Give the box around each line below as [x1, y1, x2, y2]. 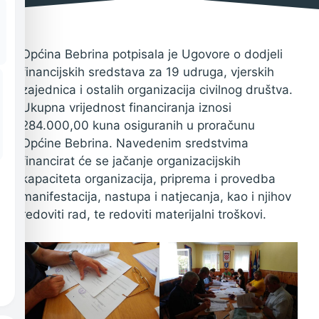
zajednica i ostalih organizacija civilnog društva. [21, 83, 293, 97]
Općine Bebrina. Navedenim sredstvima [21, 136, 249, 150]
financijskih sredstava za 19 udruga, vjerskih [21, 65, 274, 79]
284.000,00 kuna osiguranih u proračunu [21, 118, 255, 132]
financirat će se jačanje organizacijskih [21, 154, 241, 168]
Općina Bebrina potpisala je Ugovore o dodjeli [21, 47, 283, 61]
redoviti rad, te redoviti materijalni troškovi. [21, 207, 266, 221]
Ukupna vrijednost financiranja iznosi [21, 100, 231, 115]
